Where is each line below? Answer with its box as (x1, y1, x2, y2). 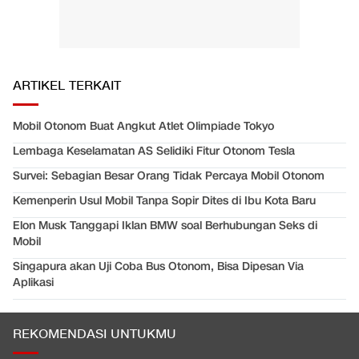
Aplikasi (13, 275, 54, 291)
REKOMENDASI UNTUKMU (13, 326, 176, 344)
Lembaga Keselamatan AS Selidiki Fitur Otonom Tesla (13, 143, 295, 159)
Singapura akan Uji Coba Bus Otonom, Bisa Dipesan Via (13, 259, 304, 275)
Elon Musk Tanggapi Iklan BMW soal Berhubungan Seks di (13, 218, 317, 234)
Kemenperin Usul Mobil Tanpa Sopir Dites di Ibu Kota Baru (13, 193, 316, 209)
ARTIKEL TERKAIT (13, 78, 121, 95)
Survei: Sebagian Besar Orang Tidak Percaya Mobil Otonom (13, 168, 325, 184)
